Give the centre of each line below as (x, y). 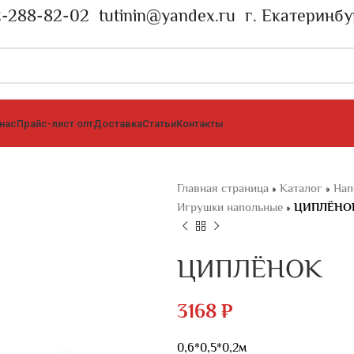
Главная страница (223, 188)
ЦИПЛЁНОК (250, 268)
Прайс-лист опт (55, 123)
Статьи (159, 123)
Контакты (200, 123)
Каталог (301, 188)
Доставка (118, 123)
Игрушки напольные (230, 207)
